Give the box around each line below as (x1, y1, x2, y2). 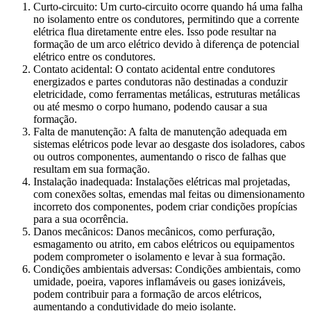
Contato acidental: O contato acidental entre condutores (33, 63, 275, 76)
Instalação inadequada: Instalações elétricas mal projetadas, (33, 176, 290, 188)
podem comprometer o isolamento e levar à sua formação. (33, 251, 285, 263)
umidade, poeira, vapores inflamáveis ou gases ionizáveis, (33, 276, 285, 288)
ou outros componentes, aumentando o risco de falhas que (33, 151, 286, 163)
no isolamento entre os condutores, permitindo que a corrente (33, 13, 299, 26)
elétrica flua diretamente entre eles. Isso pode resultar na (33, 26, 276, 38)
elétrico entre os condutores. (33, 51, 155, 63)
